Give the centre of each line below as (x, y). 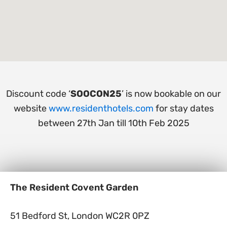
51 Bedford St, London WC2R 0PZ (80, 216)
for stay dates (183, 108)
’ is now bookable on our (171, 93)
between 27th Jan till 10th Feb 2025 (113, 123)
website (31, 108)
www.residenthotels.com (101, 108)
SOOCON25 (96, 93)
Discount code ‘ (38, 93)
